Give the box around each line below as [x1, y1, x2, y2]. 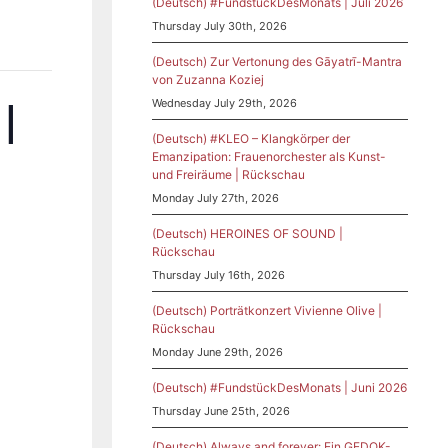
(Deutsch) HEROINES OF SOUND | [152, 225, 343, 241]
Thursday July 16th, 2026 [152, 267, 285, 282]
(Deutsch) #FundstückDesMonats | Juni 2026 [152, 379, 407, 395]
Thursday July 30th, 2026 [152, 18, 287, 33]
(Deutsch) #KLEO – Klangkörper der [152, 130, 350, 146]
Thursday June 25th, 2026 [152, 403, 290, 418]
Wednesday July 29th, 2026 [152, 95, 297, 110]
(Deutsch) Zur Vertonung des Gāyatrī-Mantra [152, 53, 402, 69]
